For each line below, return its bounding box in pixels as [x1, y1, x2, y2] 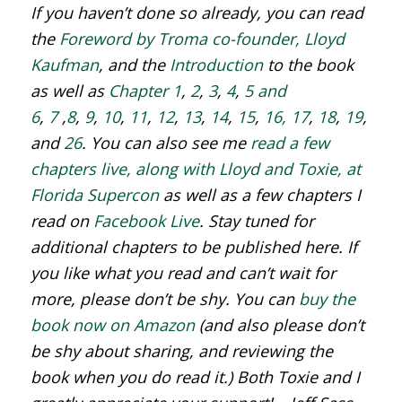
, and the [98, 53, 170, 75]
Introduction [169, 53, 263, 75]
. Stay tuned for [198, 209, 314, 232]
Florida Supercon [30, 183, 159, 205]
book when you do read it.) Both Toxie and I [30, 365, 360, 388]
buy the [298, 287, 355, 310]
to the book [262, 53, 354, 75]
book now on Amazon [30, 313, 195, 336]
